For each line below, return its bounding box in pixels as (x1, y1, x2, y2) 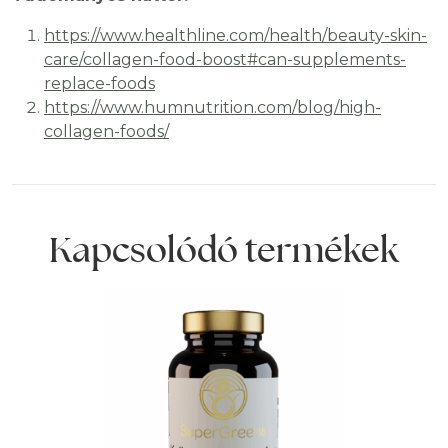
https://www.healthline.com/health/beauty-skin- (44, 26, 427, 46)
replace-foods (44, 74, 155, 94)
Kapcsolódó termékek (49, 226, 399, 273)
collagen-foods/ (44, 122, 169, 142)
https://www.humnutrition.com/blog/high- (44, 98, 381, 118)
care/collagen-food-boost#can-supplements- (44, 50, 406, 70)
